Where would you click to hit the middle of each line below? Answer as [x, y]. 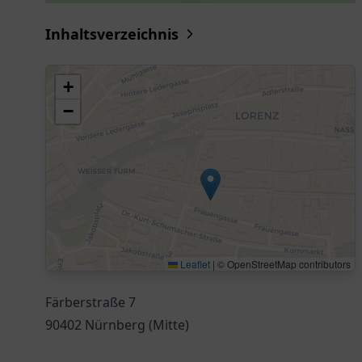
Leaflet [194, 264]
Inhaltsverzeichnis [112, 34]
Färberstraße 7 [90, 302]
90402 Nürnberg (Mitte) [117, 325]
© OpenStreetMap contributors [283, 264]
